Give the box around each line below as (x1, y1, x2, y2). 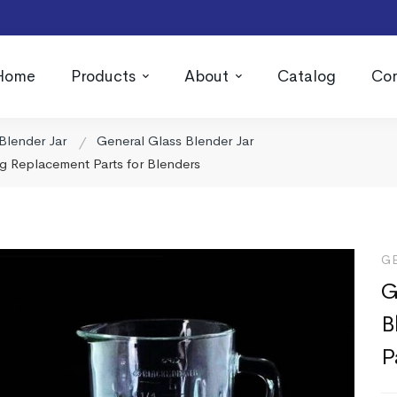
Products (71, 66, 136, 86)
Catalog (277, 66, 336, 86)
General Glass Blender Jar (97, 132, 253, 149)
